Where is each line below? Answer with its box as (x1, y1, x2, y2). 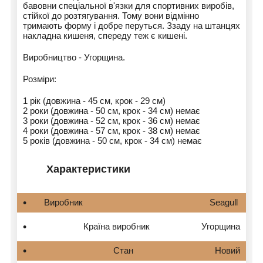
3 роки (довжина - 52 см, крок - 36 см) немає (23, 115, 200, 126)
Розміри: (23, 73, 56, 84)
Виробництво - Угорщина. (23, 52, 125, 62)
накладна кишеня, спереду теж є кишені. (23, 30, 187, 41)
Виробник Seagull (44, 197, 240, 208)
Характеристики (46, 163, 130, 175)
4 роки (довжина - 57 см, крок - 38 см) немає (23, 125, 200, 136)
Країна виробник (83, 221, 150, 232)
